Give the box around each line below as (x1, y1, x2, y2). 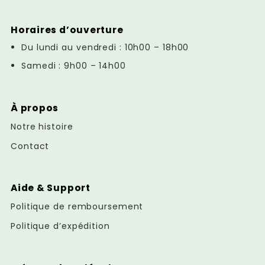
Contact (11, 140, 50, 152)
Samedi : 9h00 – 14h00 (21, 59, 126, 72)
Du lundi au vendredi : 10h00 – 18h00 (21, 41, 189, 53)
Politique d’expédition (11, 220, 110, 232)
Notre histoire (11, 120, 73, 132)
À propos (11, 101, 59, 114)
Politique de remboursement (11, 201, 144, 213)
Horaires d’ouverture (11, 23, 124, 36)
